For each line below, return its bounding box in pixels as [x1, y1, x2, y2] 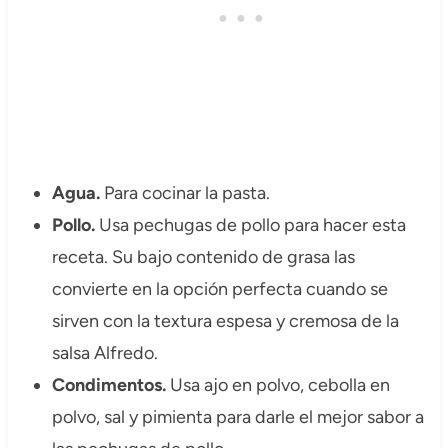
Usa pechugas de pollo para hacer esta [98, 214, 406, 237]
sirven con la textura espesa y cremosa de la [51, 310, 399, 333]
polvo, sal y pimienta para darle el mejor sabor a [51, 406, 424, 429]
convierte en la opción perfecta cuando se [51, 278, 388, 301]
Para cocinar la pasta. [103, 182, 270, 205]
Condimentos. [51, 374, 170, 397]
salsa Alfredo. [51, 342, 158, 365]
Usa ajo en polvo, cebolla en [169, 374, 390, 397]
